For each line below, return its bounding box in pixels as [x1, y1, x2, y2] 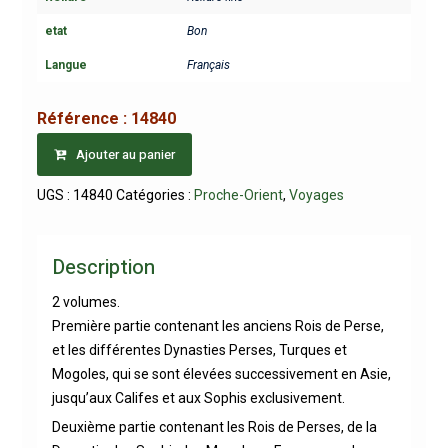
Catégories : [115, 186, 194, 203]
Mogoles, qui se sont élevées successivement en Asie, [51, 365, 391, 382]
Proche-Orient [193, 186, 283, 203]
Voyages [288, 186, 344, 203]
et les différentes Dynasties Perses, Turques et [51, 341, 347, 358]
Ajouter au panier [75, 144, 175, 164]
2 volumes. [51, 293, 120, 310]
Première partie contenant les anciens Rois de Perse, [51, 317, 384, 334]
